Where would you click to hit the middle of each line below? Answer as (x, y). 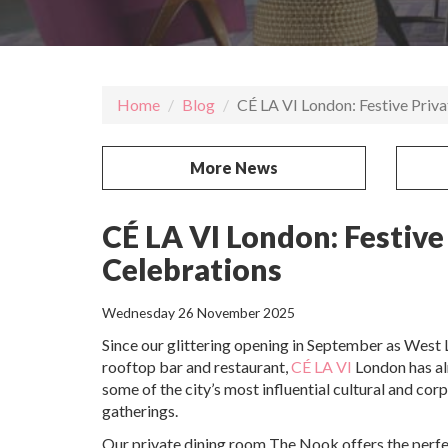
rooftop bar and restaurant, (196, 366)
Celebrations (192, 269)
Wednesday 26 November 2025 (198, 312)
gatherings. (140, 410)
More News (234, 167)
